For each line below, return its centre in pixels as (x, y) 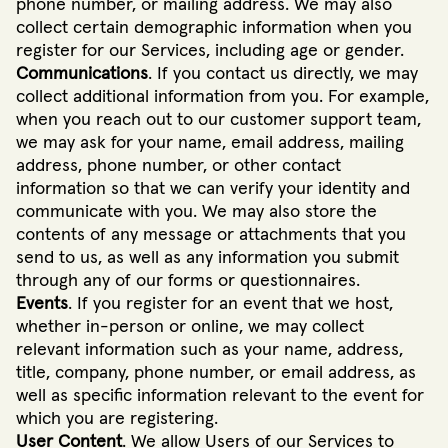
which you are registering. (117, 418)
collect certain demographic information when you (214, 27)
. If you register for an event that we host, (230, 303)
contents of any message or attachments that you (211, 234)
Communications (82, 73)
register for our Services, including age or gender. (210, 50)
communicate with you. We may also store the (196, 211)
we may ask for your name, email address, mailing (210, 142)
